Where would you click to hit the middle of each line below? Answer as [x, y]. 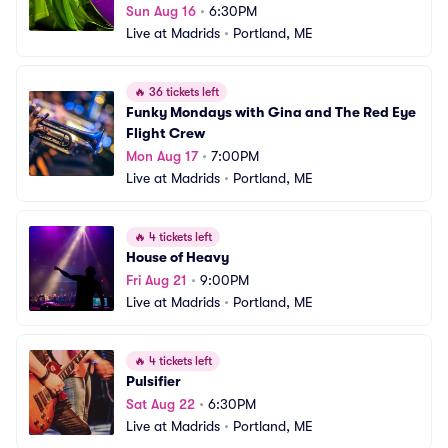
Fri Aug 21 [156, 280]
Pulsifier [153, 381]
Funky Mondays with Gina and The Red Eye [271, 112]
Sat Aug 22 [160, 404]
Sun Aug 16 [161, 11]
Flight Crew [165, 133]
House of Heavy [177, 257]
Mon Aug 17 [162, 156]
